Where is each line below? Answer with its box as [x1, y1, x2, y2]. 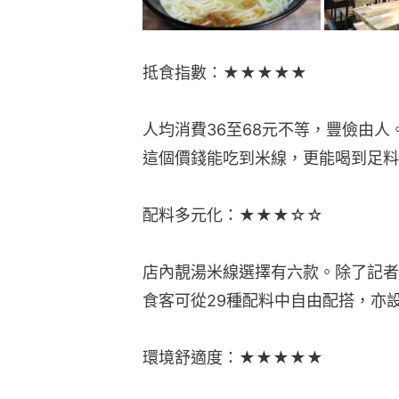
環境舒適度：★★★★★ [142, 347, 323, 367]
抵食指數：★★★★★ [142, 62, 307, 82]
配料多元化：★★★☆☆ [142, 205, 323, 224]
